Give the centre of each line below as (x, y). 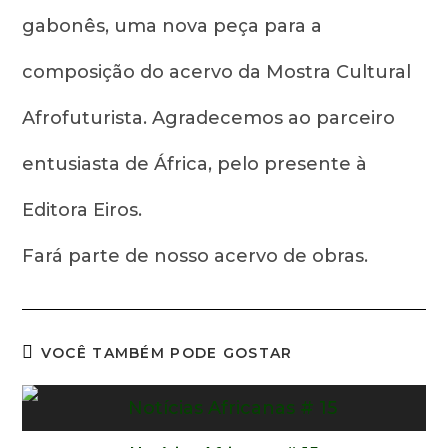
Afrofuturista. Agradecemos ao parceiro (209, 118)
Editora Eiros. (82, 210)
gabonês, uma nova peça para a (172, 26)
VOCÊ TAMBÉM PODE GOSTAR (166, 353)
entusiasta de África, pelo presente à (195, 164)
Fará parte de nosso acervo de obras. (195, 256)
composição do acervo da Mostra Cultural (217, 72)
